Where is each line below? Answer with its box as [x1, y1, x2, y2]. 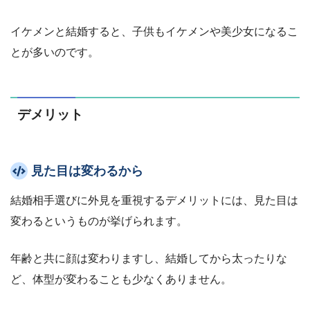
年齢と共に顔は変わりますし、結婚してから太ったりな [10, 253, 287, 265]
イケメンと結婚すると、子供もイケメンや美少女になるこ [10, 25, 298, 37]
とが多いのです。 [10, 46, 99, 58]
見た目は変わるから [31, 163, 143, 178]
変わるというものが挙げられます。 [10, 215, 188, 228]
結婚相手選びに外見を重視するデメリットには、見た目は [10, 194, 298, 207]
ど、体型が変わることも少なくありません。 [10, 273, 232, 286]
